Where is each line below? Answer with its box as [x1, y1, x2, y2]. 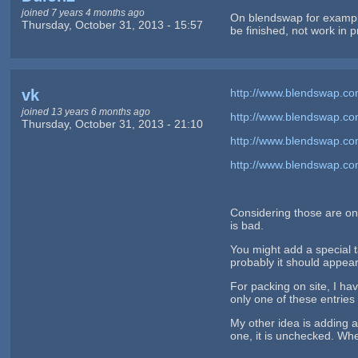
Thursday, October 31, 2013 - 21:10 [21, 117, 203, 131]
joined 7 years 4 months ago [21, 6, 145, 18]
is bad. [230, 219, 265, 233]
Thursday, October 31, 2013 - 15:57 [21, 18, 203, 31]
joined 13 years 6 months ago [21, 106, 150, 117]
